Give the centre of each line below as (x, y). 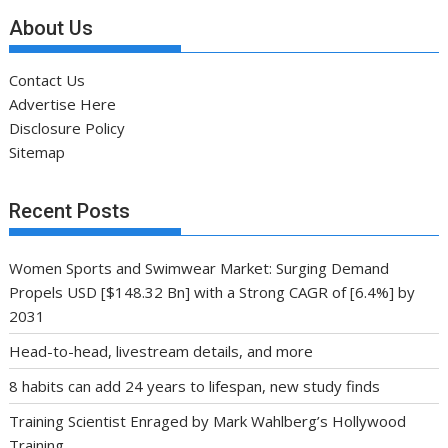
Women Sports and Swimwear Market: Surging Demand (199, 267)
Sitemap (37, 152)
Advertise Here (63, 104)
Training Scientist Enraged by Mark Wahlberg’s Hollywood (208, 420)
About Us (51, 28)
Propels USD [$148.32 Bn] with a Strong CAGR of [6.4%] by (212, 291)
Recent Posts (70, 210)
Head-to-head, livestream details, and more (161, 350)
